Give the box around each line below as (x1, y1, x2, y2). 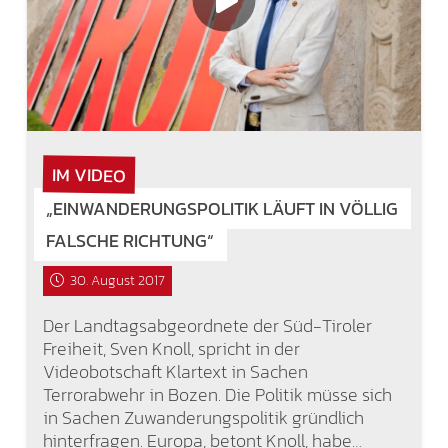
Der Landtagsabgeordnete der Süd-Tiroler (42, 312, 372, 339)
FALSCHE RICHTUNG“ (46, 226, 215, 254)
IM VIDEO (51, 160, 126, 190)
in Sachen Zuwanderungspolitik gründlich (42, 404, 364, 431)
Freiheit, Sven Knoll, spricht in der (42, 335, 300, 362)
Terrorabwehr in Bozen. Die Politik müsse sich (42, 381, 392, 408)
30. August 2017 (69, 270, 165, 292)
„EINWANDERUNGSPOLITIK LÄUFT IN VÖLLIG (46, 194, 399, 222)
